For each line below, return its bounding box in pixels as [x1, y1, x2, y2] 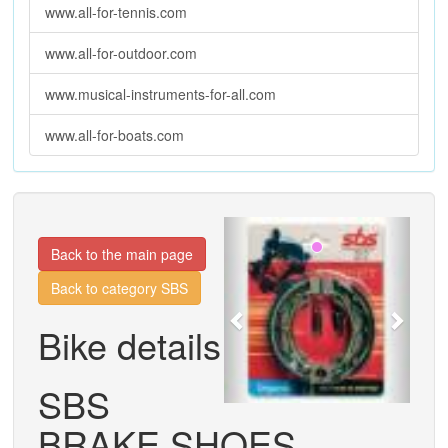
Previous [236, 215, 314, 244]
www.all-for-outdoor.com [45, 43, 197, 63]
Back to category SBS [51, 278, 188, 298]
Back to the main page [51, 244, 193, 264]
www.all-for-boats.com [45, 125, 184, 145]
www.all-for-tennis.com [45, 2, 187, 22]
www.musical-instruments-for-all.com [45, 84, 276, 104]
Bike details [38, 319, 221, 370]
